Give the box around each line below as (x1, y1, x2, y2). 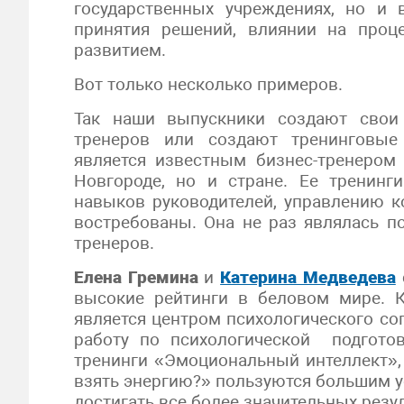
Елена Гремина (74, 267, 198, 288)
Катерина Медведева (220, 267, 396, 288)
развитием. (74, 40, 166, 60)
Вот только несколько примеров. (74, 74, 343, 95)
